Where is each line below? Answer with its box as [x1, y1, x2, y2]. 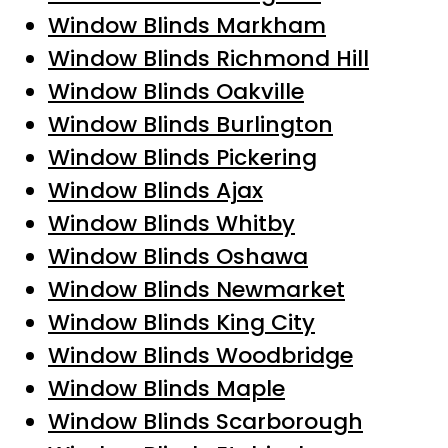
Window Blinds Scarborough [48, 405, 363, 437]
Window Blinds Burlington [48, 108, 333, 140]
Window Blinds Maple [48, 372, 285, 404]
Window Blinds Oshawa [48, 240, 308, 272]
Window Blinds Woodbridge [48, 339, 353, 371]
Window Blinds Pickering [48, 141, 317, 173]
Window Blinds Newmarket [48, 273, 345, 305]
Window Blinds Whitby [48, 207, 295, 239]
